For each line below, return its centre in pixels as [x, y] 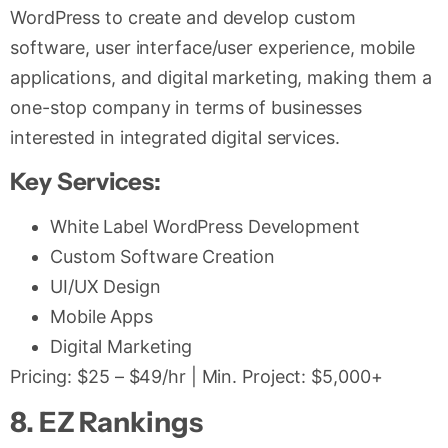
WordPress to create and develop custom [183, 18]
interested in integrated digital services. [175, 138]
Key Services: [85, 181]
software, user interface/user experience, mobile [213, 48]
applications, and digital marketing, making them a [221, 78]
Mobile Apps [101, 316]
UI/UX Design [105, 286]
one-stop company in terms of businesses [186, 108]
